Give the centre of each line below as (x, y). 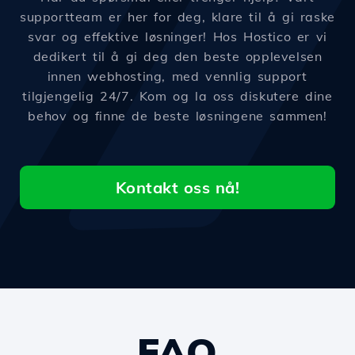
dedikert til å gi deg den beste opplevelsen (177, 57)
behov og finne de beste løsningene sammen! (177, 116)
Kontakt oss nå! (177, 188)
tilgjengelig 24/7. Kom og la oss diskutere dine (177, 96)
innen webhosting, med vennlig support (177, 76)
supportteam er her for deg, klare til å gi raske (177, 17)
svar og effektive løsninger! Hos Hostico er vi (177, 37)
